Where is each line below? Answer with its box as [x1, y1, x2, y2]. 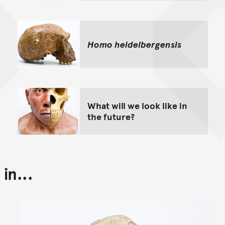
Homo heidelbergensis [87, 37, 181, 50]
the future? [87, 110, 135, 123]
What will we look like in [87, 99, 187, 112]
